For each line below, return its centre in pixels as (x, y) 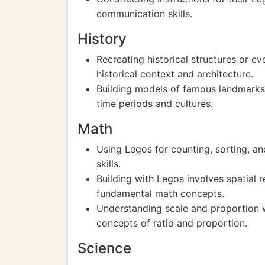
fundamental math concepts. (160, 193)
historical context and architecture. (175, 74)
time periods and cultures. (155, 104)
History (102, 39)
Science (104, 248)
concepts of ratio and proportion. (172, 223)
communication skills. (144, 14)
